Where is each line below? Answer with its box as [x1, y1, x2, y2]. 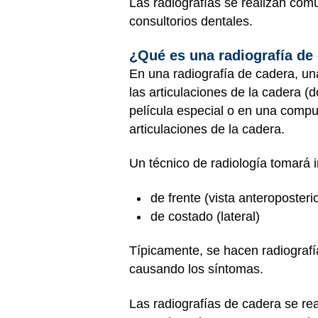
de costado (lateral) [150, 209, 260, 224]
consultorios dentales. [129, 14, 253, 28]
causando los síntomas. [129, 262, 263, 276]
